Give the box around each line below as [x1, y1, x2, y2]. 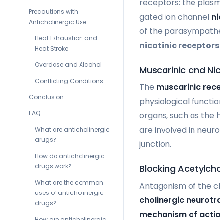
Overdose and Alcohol [35, 60, 102, 69]
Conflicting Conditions [35, 77, 103, 85]
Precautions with [29, 7, 78, 16]
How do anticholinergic [35, 152, 105, 160]
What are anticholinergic [35, 125, 110, 134]
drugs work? [35, 162, 72, 170]
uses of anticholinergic [35, 189, 104, 197]
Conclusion [29, 93, 64, 101]
